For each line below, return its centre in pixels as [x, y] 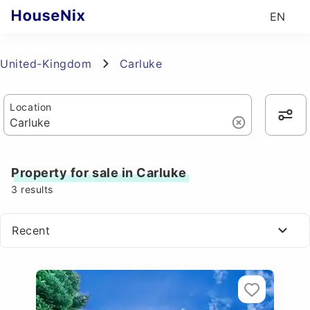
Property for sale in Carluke [99, 173]
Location [31, 107]
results [35, 189]
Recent [31, 230]
